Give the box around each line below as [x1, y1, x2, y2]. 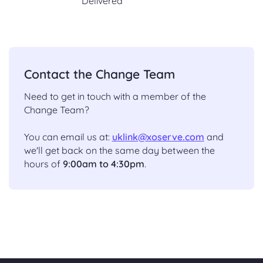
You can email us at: [23, 130, 112, 143]
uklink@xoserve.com [112, 130, 204, 143]
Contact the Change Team [23, 66, 175, 82]
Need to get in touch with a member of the [23, 90, 206, 102]
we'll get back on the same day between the [23, 144, 215, 156]
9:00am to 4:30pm [62, 157, 144, 170]
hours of [23, 157, 63, 170]
